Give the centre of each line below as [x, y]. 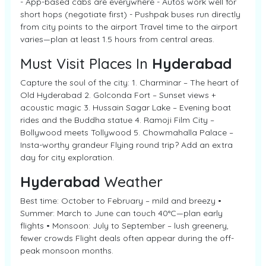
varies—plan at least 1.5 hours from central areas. [117, 39]
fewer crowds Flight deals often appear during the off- [127, 238]
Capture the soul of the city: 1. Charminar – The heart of [129, 83]
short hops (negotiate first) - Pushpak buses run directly [130, 14]
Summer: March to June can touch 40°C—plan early [121, 213]
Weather [131, 182]
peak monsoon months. [67, 251]
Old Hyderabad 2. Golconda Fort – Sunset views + [118, 95]
